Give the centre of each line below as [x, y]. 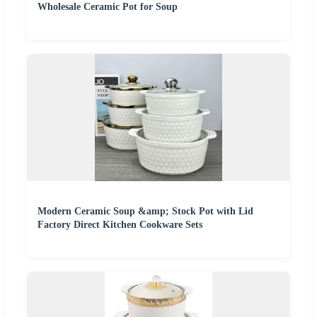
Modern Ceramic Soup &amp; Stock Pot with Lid [145, 212]
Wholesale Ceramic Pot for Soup [108, 7]
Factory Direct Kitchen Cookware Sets [120, 225]
